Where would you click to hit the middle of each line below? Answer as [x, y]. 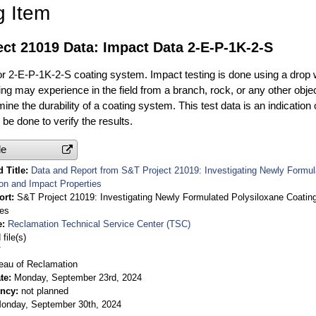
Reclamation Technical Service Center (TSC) [99, 224]
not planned [45, 291]
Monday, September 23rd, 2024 [78, 277]
